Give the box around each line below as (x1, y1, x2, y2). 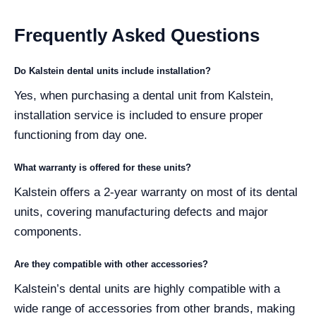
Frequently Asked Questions (14, 24, 260, 46)
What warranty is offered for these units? (14, 162, 191, 173)
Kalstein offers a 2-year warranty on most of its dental (14, 185, 298, 199)
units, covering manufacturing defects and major (14, 205, 268, 219)
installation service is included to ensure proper (14, 108, 263, 122)
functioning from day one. (14, 128, 147, 142)
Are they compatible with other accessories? (14, 258, 208, 269)
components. (14, 224, 82, 238)
